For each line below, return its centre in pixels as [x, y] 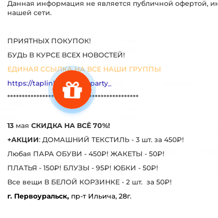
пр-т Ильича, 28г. [100, 196]
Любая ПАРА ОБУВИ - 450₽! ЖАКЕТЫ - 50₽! [86, 154]
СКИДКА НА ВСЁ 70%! [71, 125]
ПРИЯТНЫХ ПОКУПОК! [49, 41]
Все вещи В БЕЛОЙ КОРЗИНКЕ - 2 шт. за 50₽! [90, 182]
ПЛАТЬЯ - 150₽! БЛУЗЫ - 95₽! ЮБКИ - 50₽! [83, 168]
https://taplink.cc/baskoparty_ [59, 83]
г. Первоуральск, [38, 196]
